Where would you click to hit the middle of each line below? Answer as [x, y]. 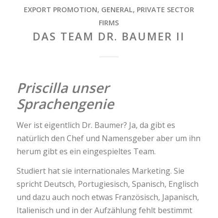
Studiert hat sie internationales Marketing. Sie [100, 171]
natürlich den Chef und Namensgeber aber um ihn [108, 138]
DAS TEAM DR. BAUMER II [109, 36]
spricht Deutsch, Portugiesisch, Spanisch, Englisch [107, 184]
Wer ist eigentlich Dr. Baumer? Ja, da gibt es [96, 125]
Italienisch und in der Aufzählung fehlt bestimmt [104, 210]
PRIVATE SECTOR [165, 9]
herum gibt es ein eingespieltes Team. [86, 151]
